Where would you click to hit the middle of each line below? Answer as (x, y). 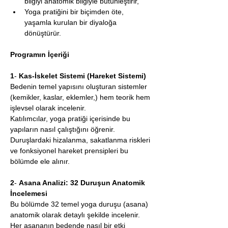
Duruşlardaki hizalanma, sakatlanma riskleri (81, 140)
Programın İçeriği (40, 54)
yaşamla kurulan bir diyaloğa (72, 22)
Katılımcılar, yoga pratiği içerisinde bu (71, 119)
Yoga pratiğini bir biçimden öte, (75, 12)
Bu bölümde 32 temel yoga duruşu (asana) (80, 204)
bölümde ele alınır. (40, 161)
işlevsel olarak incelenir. (48, 108)
